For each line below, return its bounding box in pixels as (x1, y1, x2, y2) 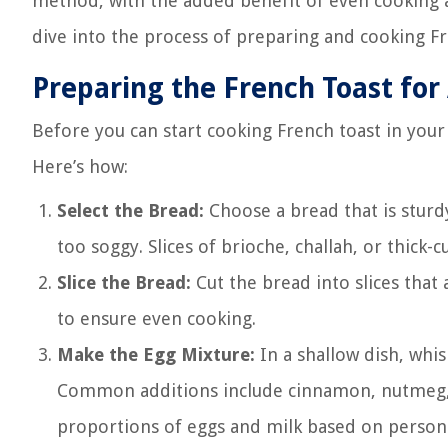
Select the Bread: (57, 200, 204, 221)
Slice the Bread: (57, 272, 191, 293)
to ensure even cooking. (57, 308, 256, 329)
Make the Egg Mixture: (57, 344, 255, 365)
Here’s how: (32, 156, 128, 177)
